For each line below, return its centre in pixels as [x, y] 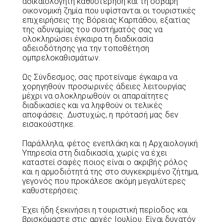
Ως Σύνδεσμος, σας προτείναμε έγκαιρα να [100, 77]
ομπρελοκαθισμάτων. [61, 57]
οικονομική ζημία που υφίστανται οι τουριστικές [109, 10]
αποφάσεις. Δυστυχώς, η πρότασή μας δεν [101, 114]
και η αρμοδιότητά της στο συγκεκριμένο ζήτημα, [111, 171]
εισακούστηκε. [49, 124]
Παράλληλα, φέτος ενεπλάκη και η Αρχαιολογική [110, 143]
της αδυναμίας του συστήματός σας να [93, 29]
